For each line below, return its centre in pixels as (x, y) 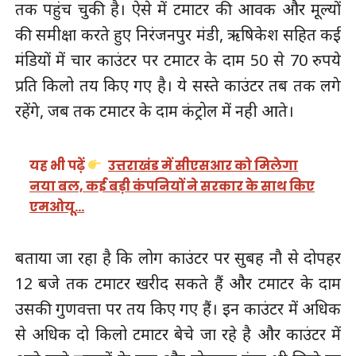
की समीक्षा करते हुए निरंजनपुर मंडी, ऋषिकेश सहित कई (178, 35)
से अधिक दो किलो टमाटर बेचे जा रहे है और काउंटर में (178, 335)
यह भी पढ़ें (59, 165)
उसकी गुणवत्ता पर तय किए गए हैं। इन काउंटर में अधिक (178, 309)
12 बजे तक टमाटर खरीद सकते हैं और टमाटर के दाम (178, 284)
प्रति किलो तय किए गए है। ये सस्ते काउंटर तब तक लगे (178, 86)
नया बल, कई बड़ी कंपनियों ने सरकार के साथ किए (172, 186)
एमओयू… (57, 207)
